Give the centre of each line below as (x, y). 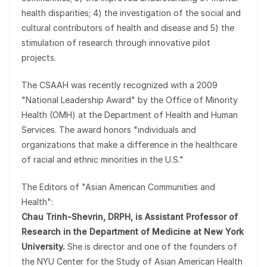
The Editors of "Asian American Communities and (118, 187)
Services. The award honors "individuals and (109, 130)
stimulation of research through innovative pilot (116, 43)
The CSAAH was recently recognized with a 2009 (119, 85)
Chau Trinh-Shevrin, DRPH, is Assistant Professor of (130, 217)
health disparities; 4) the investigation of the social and (131, 13)
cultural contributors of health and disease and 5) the (128, 28)
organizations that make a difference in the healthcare (129, 145)
